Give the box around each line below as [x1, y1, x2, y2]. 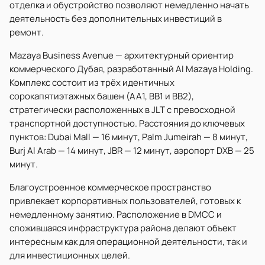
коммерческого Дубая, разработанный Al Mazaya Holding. [9, 63, 253, 75]
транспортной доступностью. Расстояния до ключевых [9, 117, 245, 130]
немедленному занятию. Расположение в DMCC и [9, 208, 222, 221]
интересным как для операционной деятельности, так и [9, 235, 247, 248]
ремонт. [9, 26, 44, 38]
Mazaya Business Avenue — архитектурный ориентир [9, 49, 234, 62]
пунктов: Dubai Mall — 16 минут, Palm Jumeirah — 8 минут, [9, 131, 248, 143]
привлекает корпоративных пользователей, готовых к [9, 195, 241, 207]
